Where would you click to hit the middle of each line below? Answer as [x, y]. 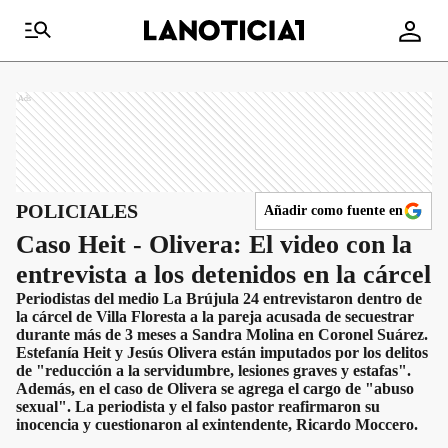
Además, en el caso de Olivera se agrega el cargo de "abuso [215, 388]
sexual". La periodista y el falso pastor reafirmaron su [198, 406]
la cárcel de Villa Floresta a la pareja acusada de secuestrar [215, 316]
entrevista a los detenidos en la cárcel [223, 274]
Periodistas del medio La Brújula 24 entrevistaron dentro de [219, 298]
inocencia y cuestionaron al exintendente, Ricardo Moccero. [217, 424]
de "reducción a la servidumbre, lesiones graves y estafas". [213, 370]
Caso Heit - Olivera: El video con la [214, 244]
